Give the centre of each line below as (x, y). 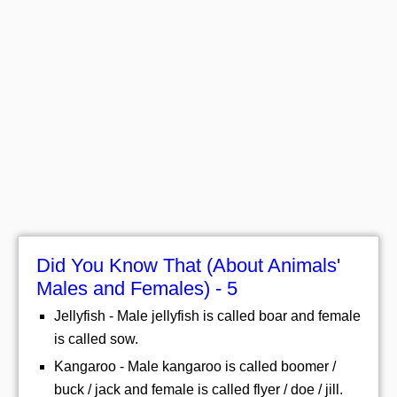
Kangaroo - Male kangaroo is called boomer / (195, 366)
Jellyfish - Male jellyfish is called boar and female (207, 315)
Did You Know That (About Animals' (188, 265)
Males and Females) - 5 (137, 288)
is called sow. (96, 339)
